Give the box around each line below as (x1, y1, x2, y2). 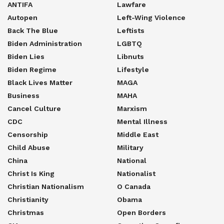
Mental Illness (117, 117, 167, 125)
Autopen (7, 13, 37, 21)
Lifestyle (117, 65, 149, 73)
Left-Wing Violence (117, 13, 186, 21)
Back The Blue (7, 26, 58, 34)
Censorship (7, 130, 48, 138)
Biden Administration (7, 39, 82, 47)
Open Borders (117, 208, 166, 216)
